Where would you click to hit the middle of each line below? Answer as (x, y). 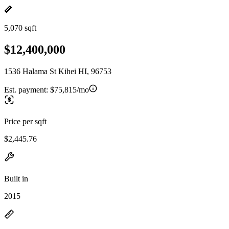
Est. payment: (27, 89)
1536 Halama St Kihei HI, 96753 (58, 71)
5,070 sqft (20, 28)
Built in (16, 178)
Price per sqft (25, 121)
